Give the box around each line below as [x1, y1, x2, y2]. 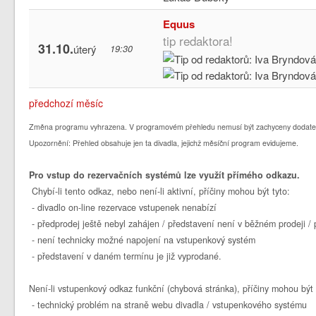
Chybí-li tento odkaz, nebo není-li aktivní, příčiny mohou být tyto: [29, 184, 291, 197]
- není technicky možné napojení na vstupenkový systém [29, 233, 256, 246]
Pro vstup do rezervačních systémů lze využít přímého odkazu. [29, 168, 300, 181]
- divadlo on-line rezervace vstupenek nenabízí [29, 200, 217, 214]
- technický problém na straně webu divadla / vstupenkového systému [29, 298, 308, 311]
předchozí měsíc [29, 95, 104, 110]
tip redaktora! [163, 31, 233, 49]
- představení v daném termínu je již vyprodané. [29, 249, 222, 262]
